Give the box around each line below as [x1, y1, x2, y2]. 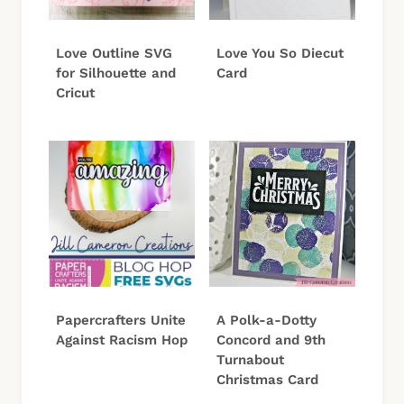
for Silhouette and [56, 65, 176, 82]
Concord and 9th [216, 332, 326, 349]
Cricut [56, 85, 95, 102]
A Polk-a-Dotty [216, 312, 317, 329]
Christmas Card [216, 372, 318, 389]
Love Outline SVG [56, 45, 172, 62]
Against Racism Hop [56, 332, 188, 349]
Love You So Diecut [216, 45, 344, 62]
